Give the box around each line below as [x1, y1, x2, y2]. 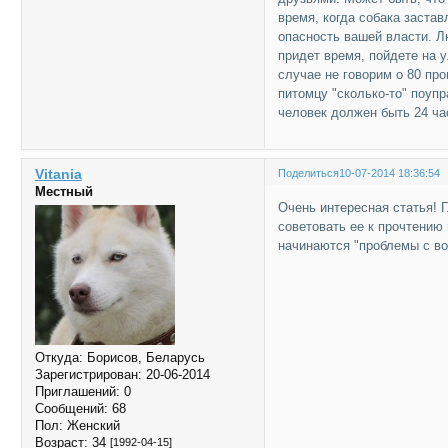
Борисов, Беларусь [82, 350, 205, 366]
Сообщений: [34, 401, 108, 417]
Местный [34, 184, 93, 200]
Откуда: [34, 350, 83, 366]
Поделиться [278, 166, 340, 179]
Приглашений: [34, 384, 120, 400]
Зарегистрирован [34, 367, 138, 383]
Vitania [34, 166, 82, 183]
